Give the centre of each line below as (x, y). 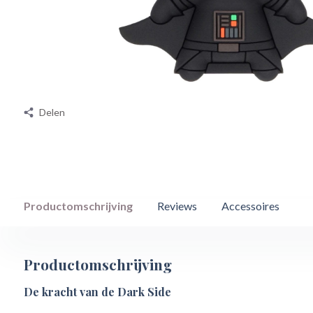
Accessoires (250, 206)
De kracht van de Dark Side (97, 292)
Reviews (177, 206)
